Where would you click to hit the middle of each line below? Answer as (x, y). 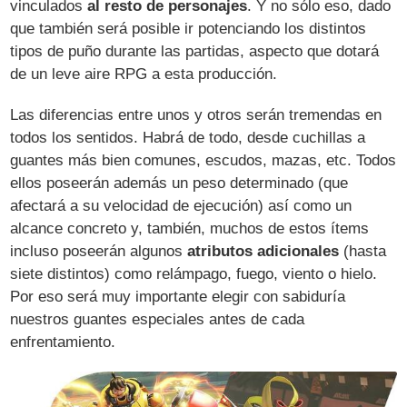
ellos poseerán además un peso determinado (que (179, 184)
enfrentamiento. (63, 342)
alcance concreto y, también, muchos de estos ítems (190, 229)
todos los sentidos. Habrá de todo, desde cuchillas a (188, 138)
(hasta (363, 252)
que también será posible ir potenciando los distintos (189, 29)
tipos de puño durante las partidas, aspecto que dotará (195, 52)
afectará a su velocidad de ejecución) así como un (181, 206)
